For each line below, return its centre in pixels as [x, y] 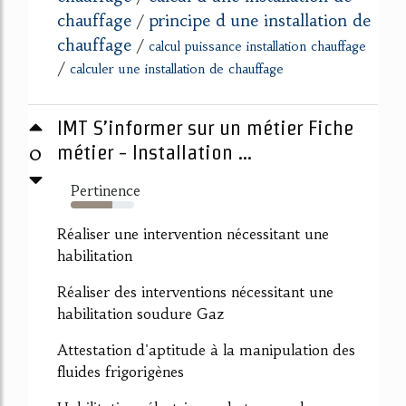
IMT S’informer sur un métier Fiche [205, 128]
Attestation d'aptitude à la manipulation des [206, 350]
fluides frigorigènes [121, 372]
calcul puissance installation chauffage [257, 46]
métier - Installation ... [155, 152]
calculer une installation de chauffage [177, 69]
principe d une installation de [260, 20]
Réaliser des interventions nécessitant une [195, 292]
